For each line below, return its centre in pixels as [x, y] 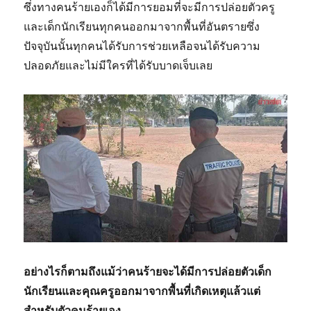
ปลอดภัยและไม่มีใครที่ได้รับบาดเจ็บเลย [118, 66]
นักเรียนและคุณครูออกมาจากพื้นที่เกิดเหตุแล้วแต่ [142, 291]
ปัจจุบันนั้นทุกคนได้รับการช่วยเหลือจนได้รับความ [142, 46]
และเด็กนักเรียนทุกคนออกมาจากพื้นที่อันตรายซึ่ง [142, 27]
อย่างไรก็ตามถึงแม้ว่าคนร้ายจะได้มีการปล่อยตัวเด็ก [148, 272]
